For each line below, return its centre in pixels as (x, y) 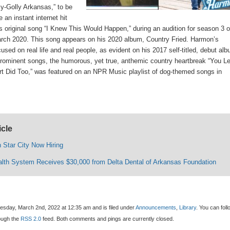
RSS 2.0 (31, 219)
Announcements (156, 208)
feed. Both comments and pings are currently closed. (108, 219)
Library (188, 208)
